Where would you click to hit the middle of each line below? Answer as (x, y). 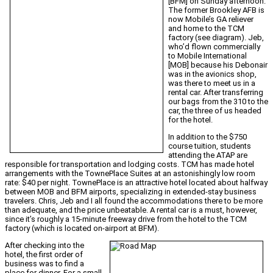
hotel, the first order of (44, 255)
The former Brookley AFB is (216, 10)
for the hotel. (190, 120)
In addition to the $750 (207, 137)
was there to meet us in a (212, 83)
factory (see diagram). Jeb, (216, 38)
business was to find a (44, 264)
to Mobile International (207, 56)
